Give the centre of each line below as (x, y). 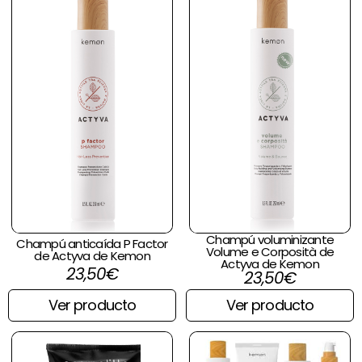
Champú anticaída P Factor (92, 244)
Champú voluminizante (270, 240)
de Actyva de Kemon (92, 256)
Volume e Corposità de (270, 252)
